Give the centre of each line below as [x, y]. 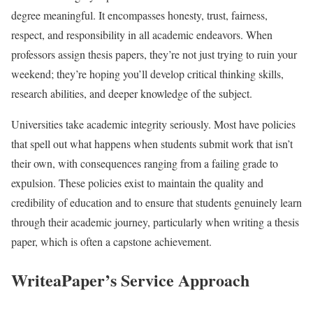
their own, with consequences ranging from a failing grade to [145, 163]
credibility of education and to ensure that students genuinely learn [156, 202]
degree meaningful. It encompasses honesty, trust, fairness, [139, 15]
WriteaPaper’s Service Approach [130, 279]
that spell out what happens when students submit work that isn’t [152, 143]
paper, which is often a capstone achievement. [111, 241]
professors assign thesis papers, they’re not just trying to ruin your [154, 54]
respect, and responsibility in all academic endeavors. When [142, 34]
